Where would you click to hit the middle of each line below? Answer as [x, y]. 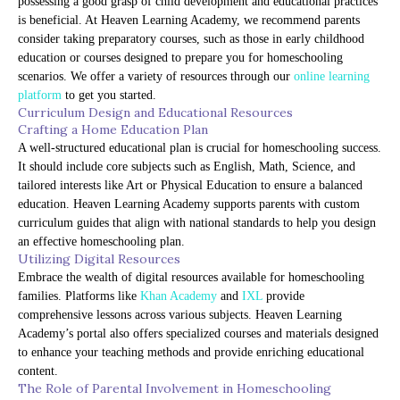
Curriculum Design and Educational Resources [155, 113]
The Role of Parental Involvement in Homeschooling [175, 389]
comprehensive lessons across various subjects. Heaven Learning [180, 315]
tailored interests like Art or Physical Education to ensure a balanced [190, 186]
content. [38, 371]
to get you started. [109, 96]
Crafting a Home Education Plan [113, 130]
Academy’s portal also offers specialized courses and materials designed [198, 334]
